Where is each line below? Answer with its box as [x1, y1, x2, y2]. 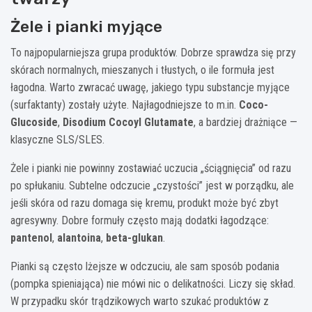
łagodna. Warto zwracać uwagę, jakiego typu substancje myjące [10, 80, 290, 94]
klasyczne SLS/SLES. [10, 132, 104, 146]
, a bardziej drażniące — [194, 115, 297, 129]
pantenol [10, 231, 52, 244]
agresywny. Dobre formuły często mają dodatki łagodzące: [10, 213, 269, 227]
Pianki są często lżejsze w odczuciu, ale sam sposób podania [10, 259, 279, 273]
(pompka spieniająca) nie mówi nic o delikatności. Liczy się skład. [10, 276, 295, 290]
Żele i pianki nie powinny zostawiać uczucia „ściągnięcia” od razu [10, 161, 291, 175]
